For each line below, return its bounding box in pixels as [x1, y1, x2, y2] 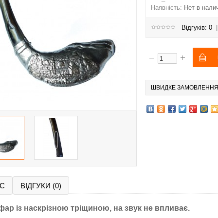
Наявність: [151, 4, 182, 11]
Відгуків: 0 [182, 24, 212, 31]
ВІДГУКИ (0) [20, 182, 61, 190]
